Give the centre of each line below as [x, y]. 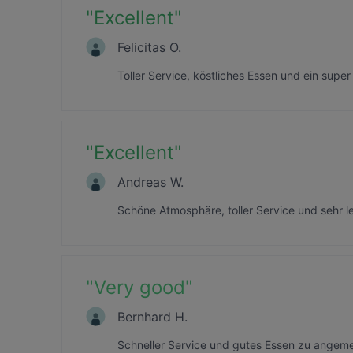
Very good [139, 287]
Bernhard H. [152, 316]
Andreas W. [150, 182]
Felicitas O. [149, 47]
